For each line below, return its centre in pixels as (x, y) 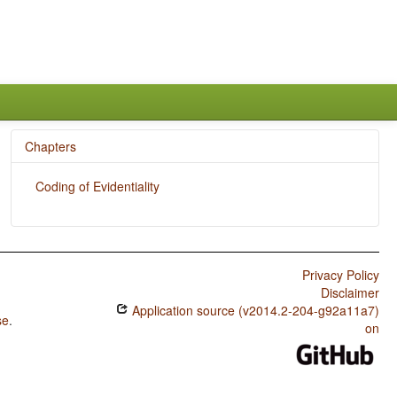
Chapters (50, 146)
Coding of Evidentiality (97, 186)
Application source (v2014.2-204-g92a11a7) (253, 310)
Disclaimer (350, 292)
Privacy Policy (340, 275)
